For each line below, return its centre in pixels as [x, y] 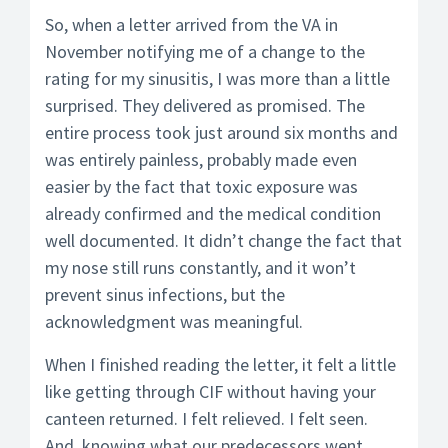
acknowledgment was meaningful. [174, 321]
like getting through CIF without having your [210, 391]
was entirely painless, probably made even [201, 159]
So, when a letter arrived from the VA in [191, 24]
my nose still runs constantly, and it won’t [200, 267]
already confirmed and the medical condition [213, 213]
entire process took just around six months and [221, 132]
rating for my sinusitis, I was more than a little [217, 78]
